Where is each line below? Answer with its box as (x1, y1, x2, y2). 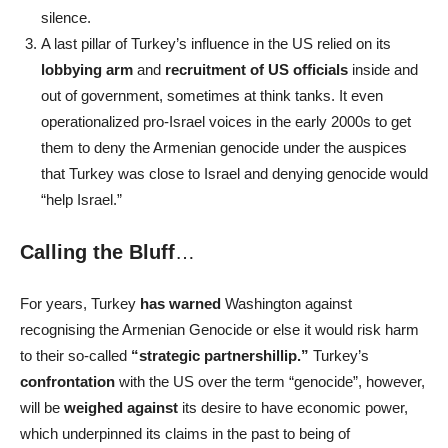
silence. (41, 8, 91, 26)
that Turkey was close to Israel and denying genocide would (41, 164, 428, 182)
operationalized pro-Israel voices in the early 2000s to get (41, 112, 411, 130)
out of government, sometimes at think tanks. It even (41, 86, 383, 104)
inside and (348, 60, 418, 78)
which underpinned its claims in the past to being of (20, 424, 350, 442)
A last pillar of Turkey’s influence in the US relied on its (41, 34, 391, 52)
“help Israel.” (41, 190, 122, 208)
